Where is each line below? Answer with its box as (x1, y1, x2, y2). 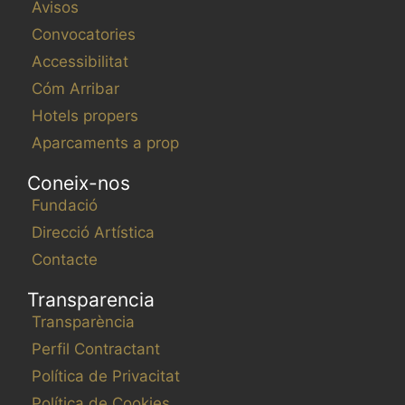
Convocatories (32, 24, 136, 43)
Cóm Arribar (32, 79, 119, 98)
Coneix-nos (27, 171, 130, 194)
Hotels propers (32, 106, 138, 125)
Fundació (32, 195, 98, 214)
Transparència (32, 312, 135, 331)
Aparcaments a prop (32, 133, 179, 152)
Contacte (32, 250, 98, 268)
